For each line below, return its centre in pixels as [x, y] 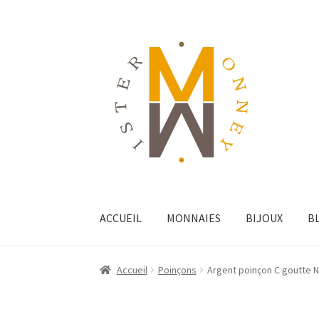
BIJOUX [265, 218]
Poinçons [177, 270]
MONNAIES [194, 218]
